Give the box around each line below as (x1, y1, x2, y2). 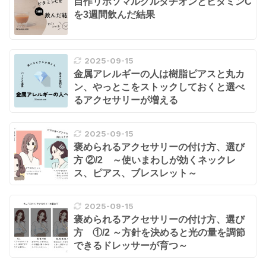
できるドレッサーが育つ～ (74, 240, 188, 251)
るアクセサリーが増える (74, 95, 178, 106)
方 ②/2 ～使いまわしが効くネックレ (74, 154, 236, 165)
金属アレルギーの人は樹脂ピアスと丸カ (74, 69, 245, 80)
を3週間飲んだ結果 (74, 9, 155, 20)
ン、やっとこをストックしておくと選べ (74, 82, 245, 93)
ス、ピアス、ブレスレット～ (74, 167, 197, 178)
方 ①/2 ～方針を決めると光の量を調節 (74, 227, 245, 237)
